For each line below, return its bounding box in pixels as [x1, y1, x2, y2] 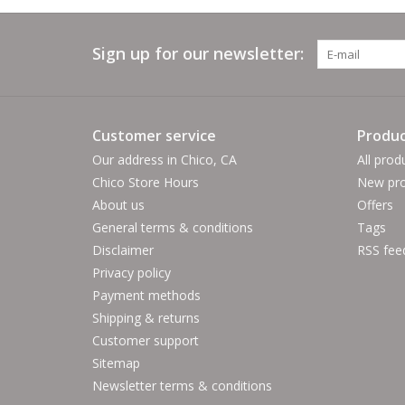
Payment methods [92, 287, 201, 305]
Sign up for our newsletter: [92, 42, 304, 65]
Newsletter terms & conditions [92, 377, 272, 395]
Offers [356, 196, 393, 214]
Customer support [92, 332, 199, 350]
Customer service [92, 126, 216, 146]
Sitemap [92, 354, 140, 372]
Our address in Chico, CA [92, 151, 237, 169]
